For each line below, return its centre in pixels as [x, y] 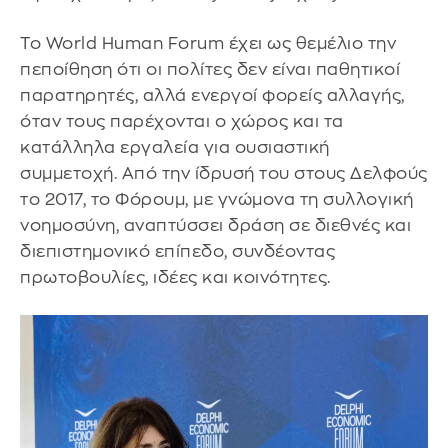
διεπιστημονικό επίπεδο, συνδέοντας [177, 252]
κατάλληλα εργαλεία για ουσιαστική [175, 148]
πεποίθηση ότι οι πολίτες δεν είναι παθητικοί [210, 70]
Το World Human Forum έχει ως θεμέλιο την [208, 44]
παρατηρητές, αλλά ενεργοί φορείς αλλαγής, [212, 96]
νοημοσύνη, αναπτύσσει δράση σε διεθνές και [215, 226]
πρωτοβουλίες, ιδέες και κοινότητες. [175, 278]
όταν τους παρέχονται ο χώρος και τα [182, 122]
